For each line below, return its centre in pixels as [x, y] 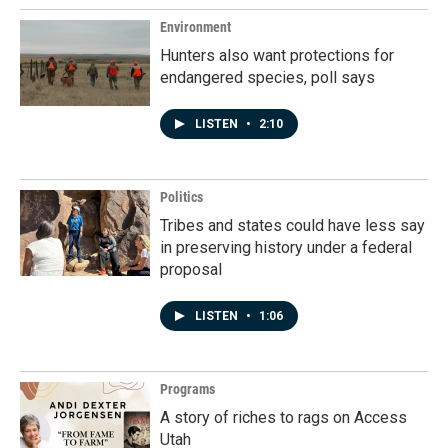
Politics [181, 197]
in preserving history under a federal [286, 248]
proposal [191, 270]
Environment [195, 27]
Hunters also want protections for [277, 56]
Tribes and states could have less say [292, 226]
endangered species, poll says [267, 78]
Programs [187, 389]
